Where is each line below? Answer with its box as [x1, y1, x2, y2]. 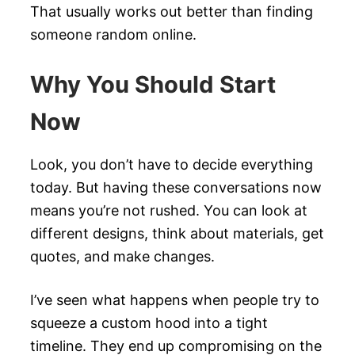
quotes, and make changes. [30, 248, 215, 265]
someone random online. [30, 25, 197, 43]
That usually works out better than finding [30, 2, 313, 20]
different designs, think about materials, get [30, 225, 324, 242]
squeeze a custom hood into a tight [30, 314, 268, 331]
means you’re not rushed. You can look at [30, 202, 307, 219]
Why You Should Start [30, 71, 276, 99]
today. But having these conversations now [30, 179, 322, 197]
